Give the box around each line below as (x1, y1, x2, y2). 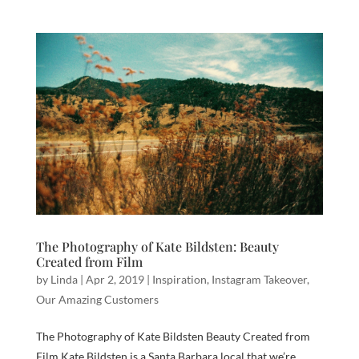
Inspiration (151, 272, 207, 287)
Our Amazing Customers (35, 292, 159, 307)
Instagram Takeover (211, 272, 307, 287)
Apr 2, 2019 (85, 272, 144, 287)
